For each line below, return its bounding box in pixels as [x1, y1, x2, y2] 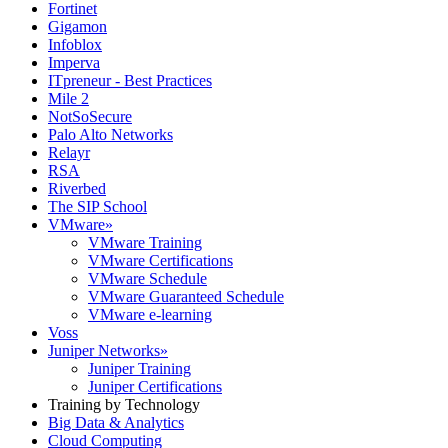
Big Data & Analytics [48, 414, 184, 431]
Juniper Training [88, 360, 191, 377]
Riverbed [48, 180, 106, 197]
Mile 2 [48, 90, 89, 107]
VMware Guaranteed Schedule [88, 288, 284, 305]
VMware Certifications [88, 252, 233, 269]
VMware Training [88, 234, 202, 251]
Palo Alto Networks [48, 126, 173, 143]
